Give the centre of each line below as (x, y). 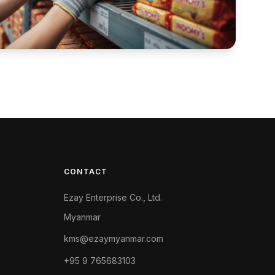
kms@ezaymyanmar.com (114, 238)
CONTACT (86, 172)
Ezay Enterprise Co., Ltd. (113, 197)
